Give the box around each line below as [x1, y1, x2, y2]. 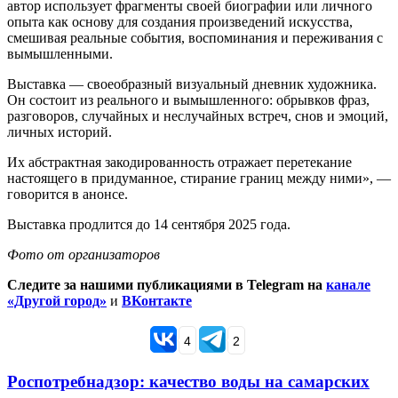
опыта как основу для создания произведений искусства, [7, 14, 353, 30]
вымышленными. [7, 46, 113, 62]
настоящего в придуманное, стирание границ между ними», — [7, 171, 391, 187]
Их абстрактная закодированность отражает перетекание [7, 155, 352, 171]
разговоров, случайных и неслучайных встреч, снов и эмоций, [7, 108, 388, 124]
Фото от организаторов [7, 247, 163, 263]
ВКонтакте [122, 293, 192, 309]
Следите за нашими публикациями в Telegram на [7, 277, 322, 293]
